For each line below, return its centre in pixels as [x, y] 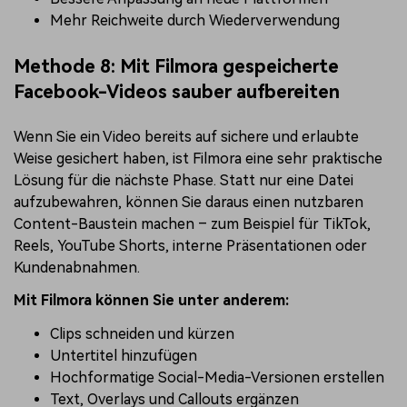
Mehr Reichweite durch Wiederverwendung [195, 20]
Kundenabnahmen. [77, 267]
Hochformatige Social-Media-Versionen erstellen [217, 378]
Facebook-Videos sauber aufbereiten [177, 91]
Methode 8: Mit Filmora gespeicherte [176, 66]
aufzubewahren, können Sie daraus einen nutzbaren [189, 202]
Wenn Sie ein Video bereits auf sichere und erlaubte [186, 136]
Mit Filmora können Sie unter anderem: [151, 301]
